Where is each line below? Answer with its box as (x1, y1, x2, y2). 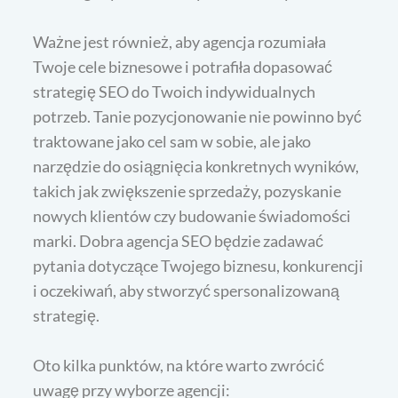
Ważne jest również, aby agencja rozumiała (33, 31, 327, 52)
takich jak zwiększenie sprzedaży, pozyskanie (33, 180, 342, 201)
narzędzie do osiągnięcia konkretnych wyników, (33, 155, 360, 176)
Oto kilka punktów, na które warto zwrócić (33, 354, 325, 375)
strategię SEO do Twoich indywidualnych (33, 81, 316, 101)
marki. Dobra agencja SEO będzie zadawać (33, 230, 324, 251)
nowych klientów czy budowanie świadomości (33, 205, 352, 226)
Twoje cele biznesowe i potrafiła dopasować (33, 56, 333, 76)
